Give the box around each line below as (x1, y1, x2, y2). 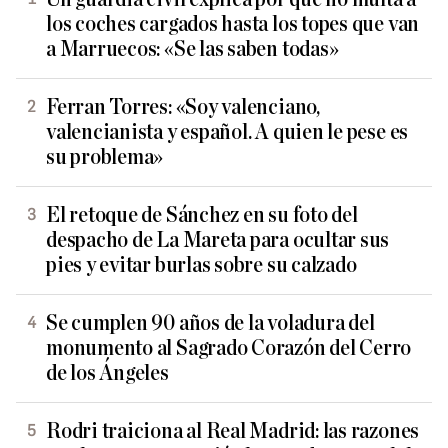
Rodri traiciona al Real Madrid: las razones (46, 420, 420, 444)
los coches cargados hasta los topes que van (46, 13, 420, 37)
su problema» (46, 146, 164, 170)
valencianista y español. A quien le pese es (46, 121, 409, 145)
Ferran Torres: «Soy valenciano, (46, 96, 320, 120)
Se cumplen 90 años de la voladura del (46, 312, 375, 336)
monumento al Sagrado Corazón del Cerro (46, 337, 412, 361)
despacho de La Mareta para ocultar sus (46, 229, 390, 253)
